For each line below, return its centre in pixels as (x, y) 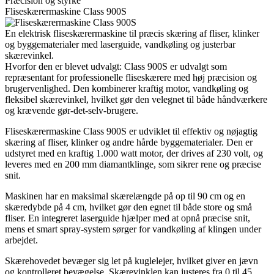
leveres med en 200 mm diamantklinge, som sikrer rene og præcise (133, 165)
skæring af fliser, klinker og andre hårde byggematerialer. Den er (129, 143)
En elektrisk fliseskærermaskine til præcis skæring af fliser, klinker (132, 34)
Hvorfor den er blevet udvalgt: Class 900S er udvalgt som (116, 67)
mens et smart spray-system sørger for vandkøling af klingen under (133, 229)
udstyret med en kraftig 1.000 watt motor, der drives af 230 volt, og (134, 154)
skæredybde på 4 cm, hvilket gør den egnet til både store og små (128, 207)
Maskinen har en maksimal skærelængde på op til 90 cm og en (125, 196)
